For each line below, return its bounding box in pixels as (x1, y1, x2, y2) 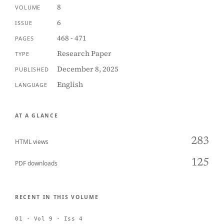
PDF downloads (15, 159, 57, 167)
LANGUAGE (15, 81, 48, 88)
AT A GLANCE (15, 112, 58, 119)
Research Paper (56, 48, 111, 58)
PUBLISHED (15, 65, 49, 73)
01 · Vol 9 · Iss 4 (15, 215, 83, 221)
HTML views (15, 137, 48, 146)
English (56, 79, 83, 89)
